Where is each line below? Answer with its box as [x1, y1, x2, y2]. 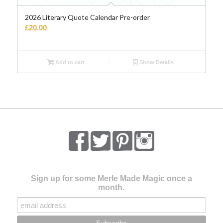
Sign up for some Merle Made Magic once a [30, 174, 192, 183]
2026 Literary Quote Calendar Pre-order [24, 13, 150, 22]
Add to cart [53, 59, 85, 66]
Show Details [138, 59, 174, 66]
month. [98, 183, 125, 192]
